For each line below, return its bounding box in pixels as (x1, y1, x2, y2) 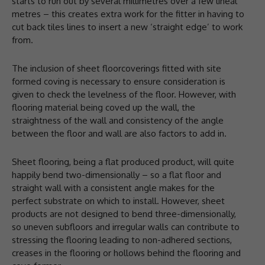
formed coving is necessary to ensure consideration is (12, 75, 225, 87)
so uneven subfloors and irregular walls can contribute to (12, 221, 240, 232)
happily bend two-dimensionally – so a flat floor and (12, 169, 221, 180)
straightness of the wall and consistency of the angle (12, 114, 224, 126)
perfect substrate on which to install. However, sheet (12, 195, 225, 206)
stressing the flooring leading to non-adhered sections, (12, 234, 232, 245)
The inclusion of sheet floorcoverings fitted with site (12, 62, 221, 74)
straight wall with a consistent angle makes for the (12, 182, 215, 193)
